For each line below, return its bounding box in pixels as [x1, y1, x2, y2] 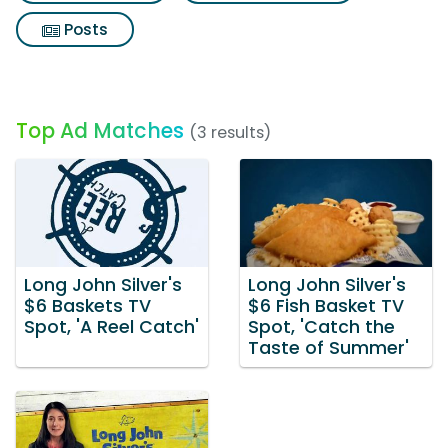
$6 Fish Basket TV [248, 293, 404, 318]
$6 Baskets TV [24, 293, 151, 318]
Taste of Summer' [248, 335, 409, 360]
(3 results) [189, 121, 271, 144]
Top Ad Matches [16, 116, 184, 145]
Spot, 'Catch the [248, 314, 395, 339]
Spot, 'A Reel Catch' [24, 314, 199, 339]
